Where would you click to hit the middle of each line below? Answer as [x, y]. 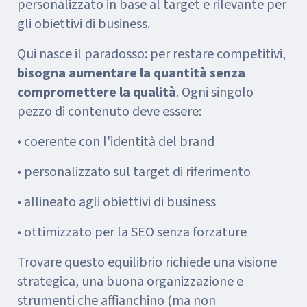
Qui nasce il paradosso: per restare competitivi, [151, 54]
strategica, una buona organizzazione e [130, 282]
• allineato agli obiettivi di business [116, 202]
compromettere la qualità [97, 93]
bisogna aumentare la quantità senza [131, 73]
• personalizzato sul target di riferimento [134, 172]
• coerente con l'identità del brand [116, 142]
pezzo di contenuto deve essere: [109, 112]
